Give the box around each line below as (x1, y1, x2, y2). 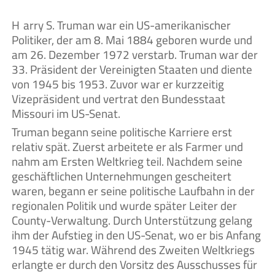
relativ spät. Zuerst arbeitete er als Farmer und (12, 135, 243, 158)
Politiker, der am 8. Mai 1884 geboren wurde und (12, 29, 252, 52)
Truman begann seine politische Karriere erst (12, 120, 232, 143)
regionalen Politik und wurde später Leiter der (12, 194, 237, 217)
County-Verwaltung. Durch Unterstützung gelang (12, 209, 252, 231)
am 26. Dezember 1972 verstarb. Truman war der (12, 44, 258, 66)
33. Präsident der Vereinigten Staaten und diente (12, 58, 252, 81)
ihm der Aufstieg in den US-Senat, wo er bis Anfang (12, 223, 261, 246)
